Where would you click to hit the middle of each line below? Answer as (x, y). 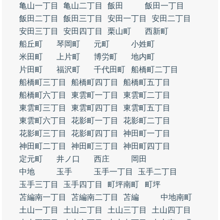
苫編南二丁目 (95, 197)
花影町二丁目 (147, 121)
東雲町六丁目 (43, 121)
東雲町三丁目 (43, 108)
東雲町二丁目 (147, 95)
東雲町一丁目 (95, 95)
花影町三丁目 (43, 133)
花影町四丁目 (95, 133)
